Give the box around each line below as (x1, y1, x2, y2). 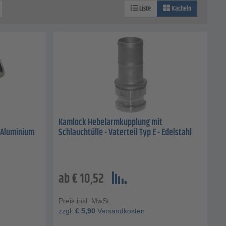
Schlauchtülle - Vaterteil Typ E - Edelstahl (59, 126, 192, 140)
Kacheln (170, 3, 191, 15)
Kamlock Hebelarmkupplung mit (59, 116, 162, 130)
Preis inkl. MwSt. (59, 197, 111, 205)
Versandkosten (95, 207, 145, 215)
